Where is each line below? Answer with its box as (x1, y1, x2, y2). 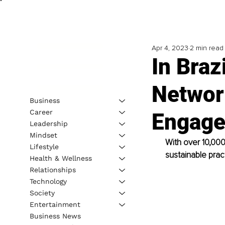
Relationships (29, 165, 76, 174)
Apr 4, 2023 (151, 44, 188, 53)
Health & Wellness (29, 154, 92, 162)
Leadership (29, 119, 68, 128)
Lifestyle (29, 142, 59, 151)
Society (29, 188, 55, 197)
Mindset (29, 131, 57, 139)
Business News (29, 211, 81, 220)
